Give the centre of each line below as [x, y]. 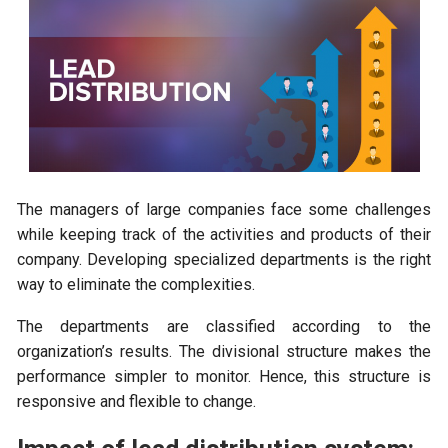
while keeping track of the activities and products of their [224, 235]
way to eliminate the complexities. [136, 285]
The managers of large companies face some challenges [224, 210]
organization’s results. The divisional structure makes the [224, 352]
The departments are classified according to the [224, 327]
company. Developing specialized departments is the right [224, 260]
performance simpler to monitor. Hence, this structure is [224, 377]
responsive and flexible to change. [137, 402]
